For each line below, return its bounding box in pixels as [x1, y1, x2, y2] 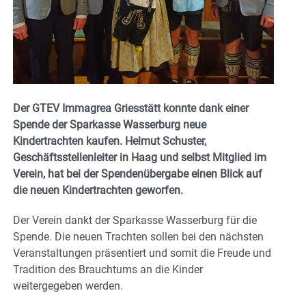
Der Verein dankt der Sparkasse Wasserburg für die [13, 214, 257, 227]
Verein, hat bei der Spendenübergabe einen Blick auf [13, 167, 262, 181]
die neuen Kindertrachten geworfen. [13, 184, 183, 197]
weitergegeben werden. [13, 279, 123, 293]
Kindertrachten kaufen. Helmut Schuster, [13, 135, 206, 148]
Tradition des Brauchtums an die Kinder [13, 263, 203, 277]
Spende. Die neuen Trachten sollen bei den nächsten [13, 230, 264, 244]
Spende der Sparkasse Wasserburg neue [13, 118, 206, 132]
